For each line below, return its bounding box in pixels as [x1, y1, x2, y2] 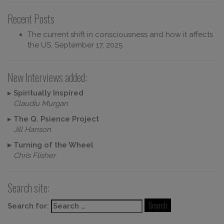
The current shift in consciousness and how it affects [27, 29, 213, 39]
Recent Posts [7, 10, 54, 26]
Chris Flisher [7, 150, 55, 160]
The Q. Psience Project [13, 114, 99, 123]
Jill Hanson [13, 124, 51, 134]
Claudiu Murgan [7, 98, 68, 108]
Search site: [7, 179, 49, 195]
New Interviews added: [7, 68, 87, 85]
